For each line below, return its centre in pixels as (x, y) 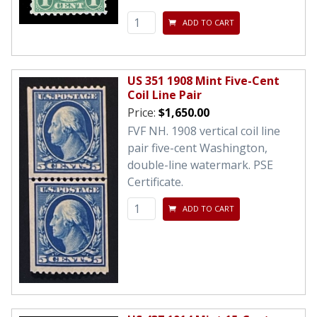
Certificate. (155, 181)
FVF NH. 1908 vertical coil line (204, 131)
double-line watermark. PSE (200, 165)
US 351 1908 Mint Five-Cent (203, 80)
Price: (143, 112)
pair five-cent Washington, (197, 148)
